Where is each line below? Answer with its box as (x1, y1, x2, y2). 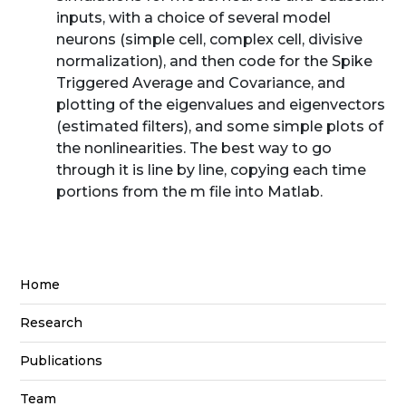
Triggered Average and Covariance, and (56, 74, 346, 92)
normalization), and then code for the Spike (56, 53, 373, 70)
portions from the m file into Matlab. (56, 183, 324, 200)
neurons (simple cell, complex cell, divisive (56, 31, 363, 48)
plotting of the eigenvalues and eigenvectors (56, 96, 386, 113)
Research (20, 314, 83, 331)
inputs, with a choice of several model (56, 9, 332, 26)
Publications (20, 353, 103, 369)
